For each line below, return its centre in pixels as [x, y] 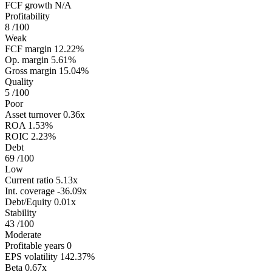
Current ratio [29, 180]
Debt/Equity [28, 202]
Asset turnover [33, 114]
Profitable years [35, 245]
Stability [21, 212]
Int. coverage [30, 191]
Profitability [27, 16]
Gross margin [31, 70]
